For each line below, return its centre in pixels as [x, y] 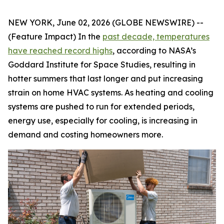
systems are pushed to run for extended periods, [101, 106]
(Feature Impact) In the [55, 36]
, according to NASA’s [154, 50]
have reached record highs [60, 50]
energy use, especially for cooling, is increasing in [103, 120]
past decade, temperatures [156, 36]
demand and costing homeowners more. [85, 134]
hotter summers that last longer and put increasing [105, 78]
